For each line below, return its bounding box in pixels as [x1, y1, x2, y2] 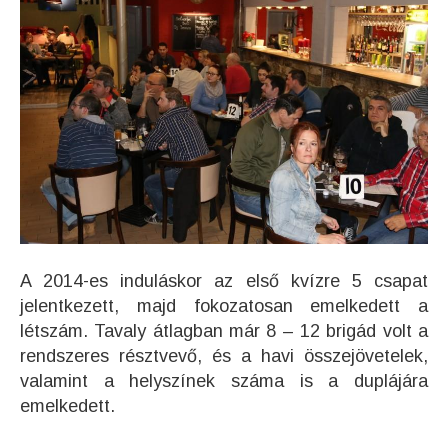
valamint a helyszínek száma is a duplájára [20, 370, 428, 391]
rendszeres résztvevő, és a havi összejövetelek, [20, 345, 428, 366]
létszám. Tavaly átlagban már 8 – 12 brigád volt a [20, 320, 428, 341]
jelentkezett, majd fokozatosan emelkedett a [20, 295, 428, 316]
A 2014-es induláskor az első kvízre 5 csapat [20, 270, 428, 291]
